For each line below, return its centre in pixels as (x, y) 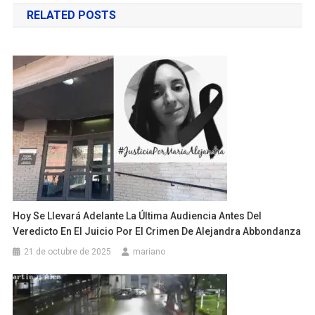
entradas (54, 26)
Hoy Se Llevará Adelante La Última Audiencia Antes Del (137, 216)
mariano (149, 252)
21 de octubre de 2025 (68, 252)
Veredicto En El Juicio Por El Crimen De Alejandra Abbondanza (157, 232)
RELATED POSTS (71, 15)
